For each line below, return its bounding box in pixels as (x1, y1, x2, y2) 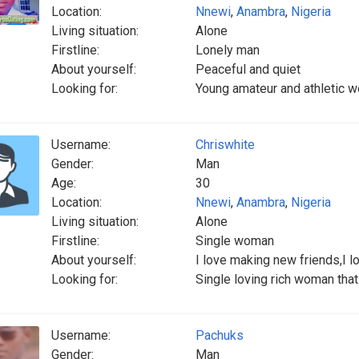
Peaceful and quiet (196, 62, 301, 77)
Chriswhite (196, 137, 255, 152)
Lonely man (196, 42, 260, 58)
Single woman (196, 233, 274, 248)
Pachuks (196, 328, 244, 343)
